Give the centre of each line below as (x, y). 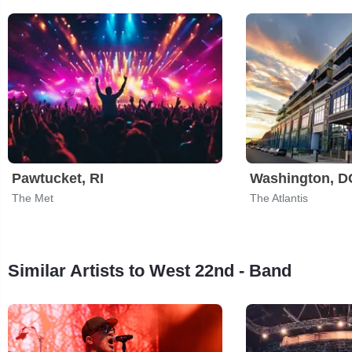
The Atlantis (279, 198)
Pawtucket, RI (58, 178)
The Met (33, 198)
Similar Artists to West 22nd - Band (150, 270)
